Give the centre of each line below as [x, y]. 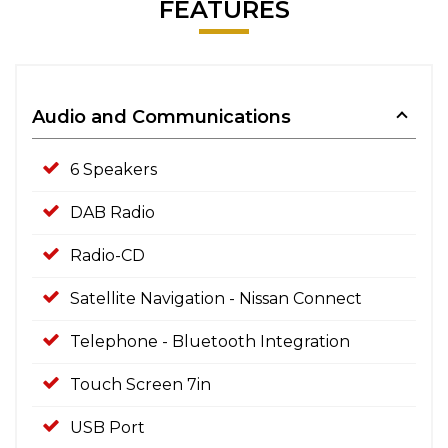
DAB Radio [112, 212]
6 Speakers [113, 169]
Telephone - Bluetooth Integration [210, 341]
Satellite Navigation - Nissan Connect [216, 298]
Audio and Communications [161, 117]
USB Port [107, 427]
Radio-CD [107, 255]
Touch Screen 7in [140, 384]
